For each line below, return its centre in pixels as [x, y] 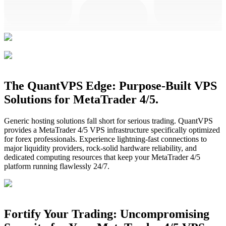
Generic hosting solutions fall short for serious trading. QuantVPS [108, 121]
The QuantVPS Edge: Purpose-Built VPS [110, 86]
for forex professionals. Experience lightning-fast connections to [105, 139]
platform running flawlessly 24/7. [57, 166]
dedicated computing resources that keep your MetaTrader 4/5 [102, 157]
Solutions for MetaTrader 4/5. [81, 100]
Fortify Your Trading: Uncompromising [107, 214]
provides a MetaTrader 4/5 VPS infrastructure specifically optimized [112, 130]
